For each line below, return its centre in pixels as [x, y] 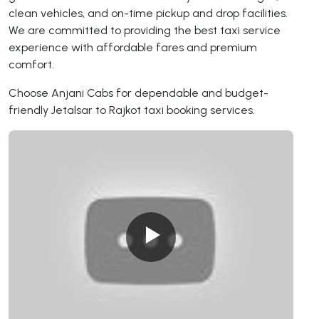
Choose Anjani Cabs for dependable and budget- [138, 93]
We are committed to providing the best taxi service [145, 31]
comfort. [31, 65]
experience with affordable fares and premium [133, 48]
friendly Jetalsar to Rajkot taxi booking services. [133, 110]
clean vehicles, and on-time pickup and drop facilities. [148, 14]
